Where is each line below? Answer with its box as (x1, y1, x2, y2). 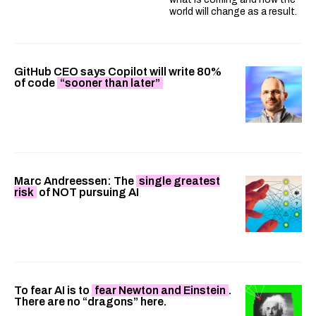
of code (14, 76, 57, 89)
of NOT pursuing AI (37, 186, 141, 198)
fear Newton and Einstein (95, 284, 226, 296)
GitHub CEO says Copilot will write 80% (14, 65, 221, 78)
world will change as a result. (169, 6, 297, 17)
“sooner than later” (60, 76, 160, 89)
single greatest (139, 174, 220, 187)
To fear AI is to (14, 284, 92, 296)
